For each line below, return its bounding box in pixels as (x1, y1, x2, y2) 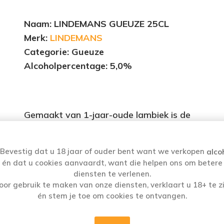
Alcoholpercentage (24, 60, 106, 71)
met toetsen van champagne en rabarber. (24, 163, 201, 174)
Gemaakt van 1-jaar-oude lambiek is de (24, 109, 191, 120)
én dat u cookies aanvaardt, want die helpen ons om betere (1, 158, 222, 168)
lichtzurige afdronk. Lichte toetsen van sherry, (24, 149, 217, 161)
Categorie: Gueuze (24, 46, 104, 57)
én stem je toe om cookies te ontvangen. (37, 191, 187, 201)
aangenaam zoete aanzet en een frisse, (24, 136, 190, 147)
